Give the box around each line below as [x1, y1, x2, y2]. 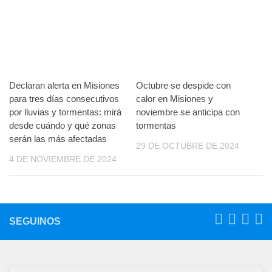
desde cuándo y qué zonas [9, 120, 116, 131]
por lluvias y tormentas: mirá [9, 107, 121, 118]
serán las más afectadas [9, 134, 107, 144]
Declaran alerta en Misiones [9, 80, 120, 91]
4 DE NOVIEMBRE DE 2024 [9, 154, 117, 165]
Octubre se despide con [136, 80, 231, 91]
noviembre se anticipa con [136, 107, 240, 118]
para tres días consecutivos [9, 93, 119, 104]
